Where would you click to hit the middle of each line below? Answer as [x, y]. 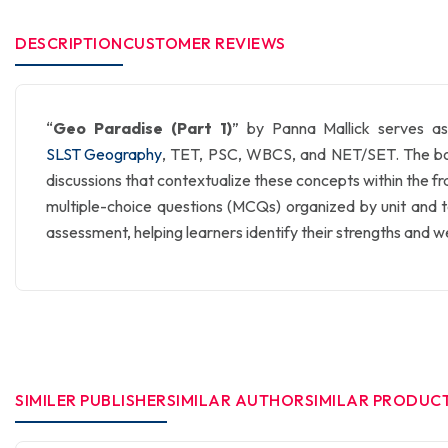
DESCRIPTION [69, 43]
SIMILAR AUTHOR [235, 400]
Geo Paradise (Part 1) [142, 128]
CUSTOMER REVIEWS [204, 43]
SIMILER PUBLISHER [91, 400]
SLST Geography [104, 154]
